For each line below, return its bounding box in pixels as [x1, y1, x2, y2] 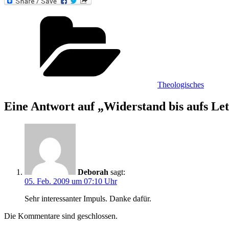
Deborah [78, 168, 108, 177]
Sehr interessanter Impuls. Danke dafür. [25, 194, 151, 203]
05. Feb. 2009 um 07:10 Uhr [25, 177, 117, 186]
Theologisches [157, 80, 204, 89]
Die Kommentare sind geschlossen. [4, 212, 118, 221]
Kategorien [157, 10, 193, 19]
